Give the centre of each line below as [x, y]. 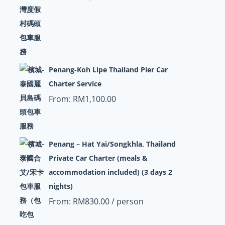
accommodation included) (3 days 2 [110, 172]
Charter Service [75, 84]
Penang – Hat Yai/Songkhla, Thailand [112, 144]
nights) [61, 186]
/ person [126, 201]
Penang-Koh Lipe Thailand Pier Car [108, 70]
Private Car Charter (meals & [98, 158]
